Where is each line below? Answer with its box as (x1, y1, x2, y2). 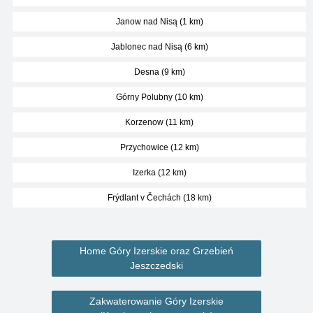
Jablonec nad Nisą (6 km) (110, 42, 208, 52)
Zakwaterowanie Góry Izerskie (89, 296, 224, 307)
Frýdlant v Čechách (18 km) (107, 193, 212, 203)
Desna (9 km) (133, 67, 185, 77)
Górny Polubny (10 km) (115, 92, 203, 102)
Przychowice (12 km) (119, 143, 199, 152)
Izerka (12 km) (132, 168, 187, 177)
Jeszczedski (130, 260, 183, 271)
